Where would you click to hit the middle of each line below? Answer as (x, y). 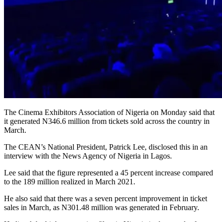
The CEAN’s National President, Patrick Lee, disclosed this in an (106, 147)
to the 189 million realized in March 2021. (70, 181)
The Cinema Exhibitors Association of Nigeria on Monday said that (109, 112)
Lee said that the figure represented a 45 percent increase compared (109, 172)
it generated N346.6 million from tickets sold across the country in (107, 121)
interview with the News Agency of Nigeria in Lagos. (88, 156)
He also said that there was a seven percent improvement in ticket (106, 198)
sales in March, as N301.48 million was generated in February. (102, 207)
